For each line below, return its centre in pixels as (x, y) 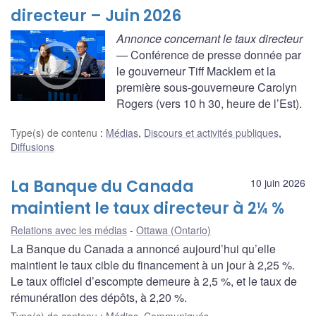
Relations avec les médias (69, 230)
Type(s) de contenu (55, 133)
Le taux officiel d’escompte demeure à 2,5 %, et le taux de (154, 281)
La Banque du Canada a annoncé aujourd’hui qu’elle (143, 249)
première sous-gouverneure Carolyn (207, 87)
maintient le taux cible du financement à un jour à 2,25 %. (153, 265)
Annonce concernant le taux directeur (209, 38)
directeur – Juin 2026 (96, 16)
